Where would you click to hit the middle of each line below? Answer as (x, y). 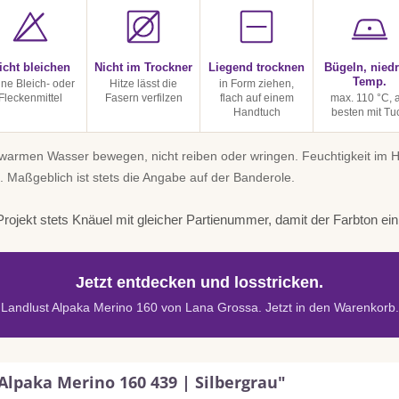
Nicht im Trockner (143, 67)
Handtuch (256, 112)
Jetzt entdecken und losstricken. (199, 282)
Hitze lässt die (143, 84)
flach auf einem (256, 98)
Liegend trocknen (256, 67)
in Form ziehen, (256, 84)
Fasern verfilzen (143, 98)
